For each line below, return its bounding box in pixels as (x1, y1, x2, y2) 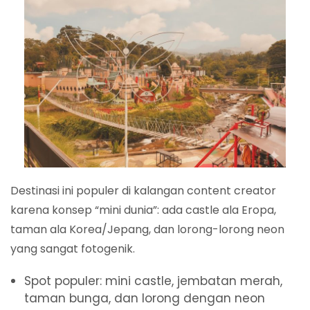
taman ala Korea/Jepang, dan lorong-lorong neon (10, 221, 284, 238)
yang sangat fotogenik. (10, 241, 135, 257)
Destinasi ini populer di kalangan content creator (10, 183, 276, 199)
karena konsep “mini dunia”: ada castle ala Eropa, (10, 202, 276, 219)
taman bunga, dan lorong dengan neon (24, 290, 265, 307)
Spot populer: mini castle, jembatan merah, (24, 273, 282, 290)
